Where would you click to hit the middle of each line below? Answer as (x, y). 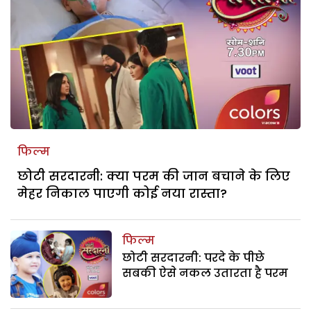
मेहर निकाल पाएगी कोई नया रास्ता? (122, 193)
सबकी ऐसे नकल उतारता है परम (205, 273)
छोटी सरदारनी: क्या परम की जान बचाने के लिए (154, 176)
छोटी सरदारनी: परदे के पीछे (194, 258)
